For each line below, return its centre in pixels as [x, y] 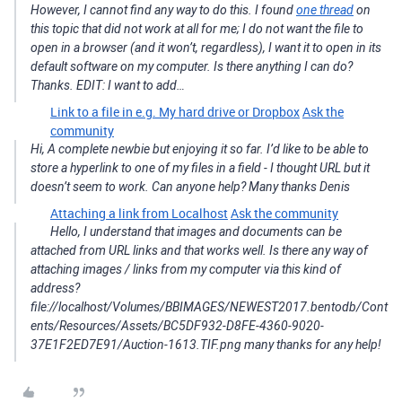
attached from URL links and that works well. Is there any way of [199, 250]
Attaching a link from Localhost [139, 213]
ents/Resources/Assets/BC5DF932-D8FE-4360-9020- [177, 326]
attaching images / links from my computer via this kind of [186, 269]
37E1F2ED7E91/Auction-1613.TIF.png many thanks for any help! [206, 345]
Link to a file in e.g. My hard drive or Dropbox [175, 112]
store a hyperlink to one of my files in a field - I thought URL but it [200, 168]
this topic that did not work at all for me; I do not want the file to [197, 29]
